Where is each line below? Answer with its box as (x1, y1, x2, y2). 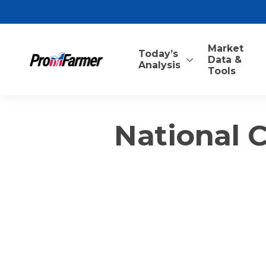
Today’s (138, 48, 178, 59)
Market (207, 42, 243, 54)
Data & (207, 53, 242, 65)
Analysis (138, 59, 180, 71)
